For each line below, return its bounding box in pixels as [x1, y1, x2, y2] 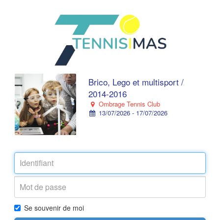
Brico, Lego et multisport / [88, 76, 184, 88]
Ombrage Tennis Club [96, 99, 160, 109]
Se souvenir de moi [24, 203, 84, 213]
